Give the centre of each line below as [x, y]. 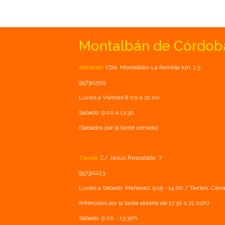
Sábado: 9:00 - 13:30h [108, 218]
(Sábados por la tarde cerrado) [118, 127]
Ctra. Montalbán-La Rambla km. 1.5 [152, 67]
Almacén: [92, 67]
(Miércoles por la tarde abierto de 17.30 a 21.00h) [144, 203]
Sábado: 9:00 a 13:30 [106, 112]
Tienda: [89, 157]
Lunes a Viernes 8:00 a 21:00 [119, 97]
